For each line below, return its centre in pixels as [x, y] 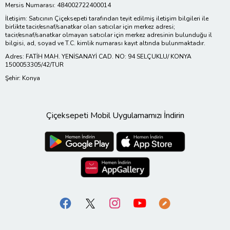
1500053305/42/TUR [34, 64]
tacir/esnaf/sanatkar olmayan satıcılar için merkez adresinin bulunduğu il [109, 35]
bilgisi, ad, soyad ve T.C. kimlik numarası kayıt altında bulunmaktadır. [105, 43]
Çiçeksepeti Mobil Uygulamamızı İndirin [115, 115]
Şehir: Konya [23, 78]
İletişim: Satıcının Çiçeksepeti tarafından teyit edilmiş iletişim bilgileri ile [107, 18]
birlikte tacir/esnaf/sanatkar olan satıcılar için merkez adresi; [90, 26]
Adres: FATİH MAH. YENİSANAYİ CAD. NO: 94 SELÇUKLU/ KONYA [98, 56]
